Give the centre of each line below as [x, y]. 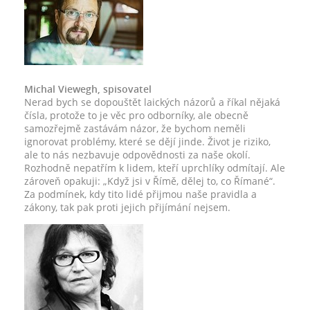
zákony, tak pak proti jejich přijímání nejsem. [127, 207]
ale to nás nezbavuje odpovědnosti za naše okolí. [137, 155]
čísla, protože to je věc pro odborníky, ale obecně [136, 115]
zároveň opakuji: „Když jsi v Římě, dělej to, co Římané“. [150, 181]
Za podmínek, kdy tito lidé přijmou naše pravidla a [140, 194]
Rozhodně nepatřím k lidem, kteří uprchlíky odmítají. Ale [155, 168]
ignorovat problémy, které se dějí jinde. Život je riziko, [147, 142]
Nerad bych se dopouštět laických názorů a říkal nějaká [152, 102]
